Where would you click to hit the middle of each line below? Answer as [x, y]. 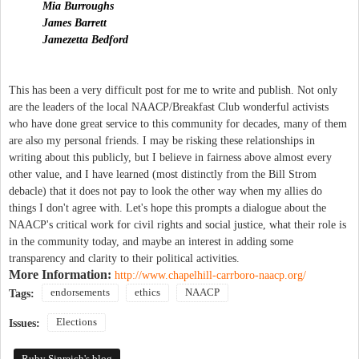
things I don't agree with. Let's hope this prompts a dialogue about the [167, 208]
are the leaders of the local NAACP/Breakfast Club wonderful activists [169, 107]
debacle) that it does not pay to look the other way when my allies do [165, 191]
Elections [77, 322]
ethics [147, 292]
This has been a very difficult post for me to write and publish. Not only [173, 90]
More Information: [62, 274]
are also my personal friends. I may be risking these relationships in [162, 140]
